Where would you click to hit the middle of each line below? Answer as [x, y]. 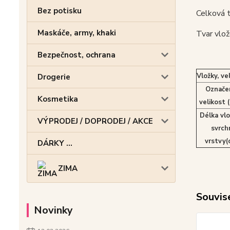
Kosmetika [58, 99]
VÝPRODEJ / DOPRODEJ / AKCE [95, 121]
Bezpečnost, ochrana [76, 55]
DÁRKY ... [55, 143]
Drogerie [54, 77]
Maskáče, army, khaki [77, 33]
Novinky [53, 210]
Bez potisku [60, 11]
